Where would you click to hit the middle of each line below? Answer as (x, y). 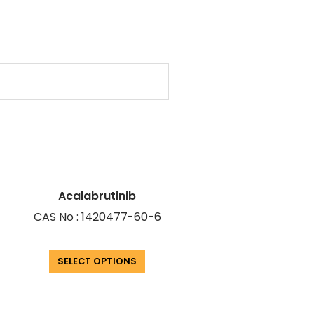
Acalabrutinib (97, 196)
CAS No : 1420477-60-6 (97, 217)
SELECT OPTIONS (97, 261)
